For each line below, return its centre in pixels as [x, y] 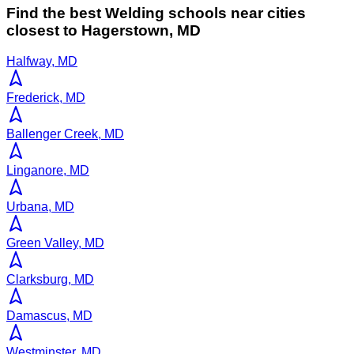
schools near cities [235, 13]
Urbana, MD [40, 206]
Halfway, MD [42, 61]
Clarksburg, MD [50, 279]
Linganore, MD [48, 170]
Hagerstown [125, 30]
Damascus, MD [49, 315]
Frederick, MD [46, 97]
